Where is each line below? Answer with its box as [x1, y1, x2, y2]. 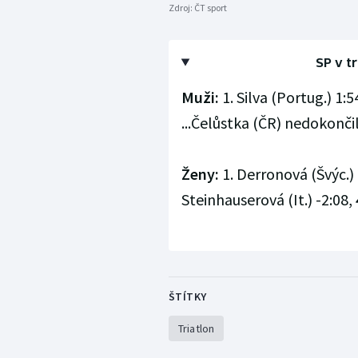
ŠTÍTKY [168, 289, 207, 304]
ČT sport [193, 2, 227, 14]
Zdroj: [168, 2, 194, 14]
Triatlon [177, 321, 215, 336]
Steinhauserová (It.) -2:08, [181, 189, 356, 210]
